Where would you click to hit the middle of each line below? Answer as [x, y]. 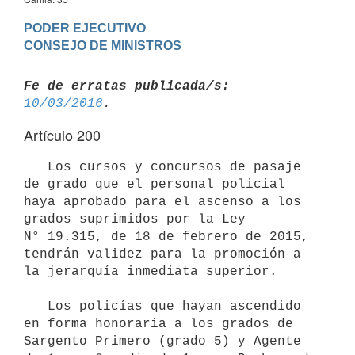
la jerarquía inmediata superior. [151, 271]
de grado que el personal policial [155, 184]
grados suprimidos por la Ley [135, 219]
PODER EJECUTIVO [85, 28]
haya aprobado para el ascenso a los [162, 202]
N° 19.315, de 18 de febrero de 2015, [166, 237]
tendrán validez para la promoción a [162, 254]
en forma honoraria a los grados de [158, 324]
